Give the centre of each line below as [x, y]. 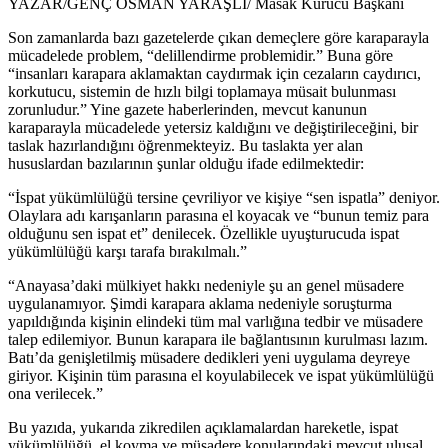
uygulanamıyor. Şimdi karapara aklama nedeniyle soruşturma [200, 304]
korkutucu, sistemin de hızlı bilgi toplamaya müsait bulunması [202, 92]
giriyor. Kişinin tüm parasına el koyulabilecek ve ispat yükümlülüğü [221, 376]
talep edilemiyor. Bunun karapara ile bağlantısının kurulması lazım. [218, 340]
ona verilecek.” [57, 394]
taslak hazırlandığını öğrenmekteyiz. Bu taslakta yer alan [185, 146]
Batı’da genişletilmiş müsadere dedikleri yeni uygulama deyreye [209, 358]
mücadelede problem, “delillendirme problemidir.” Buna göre [200, 56]
